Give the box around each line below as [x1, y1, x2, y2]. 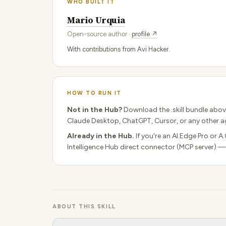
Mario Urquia [67, 14, 125, 26]
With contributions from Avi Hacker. [67, 45, 170, 53]
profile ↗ [132, 30, 157, 38]
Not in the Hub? [67, 105, 122, 114]
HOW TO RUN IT [67, 90, 122, 96]
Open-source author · [67, 30, 132, 38]
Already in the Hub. [67, 132, 134, 140]
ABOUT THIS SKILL [52, 203, 116, 210]
